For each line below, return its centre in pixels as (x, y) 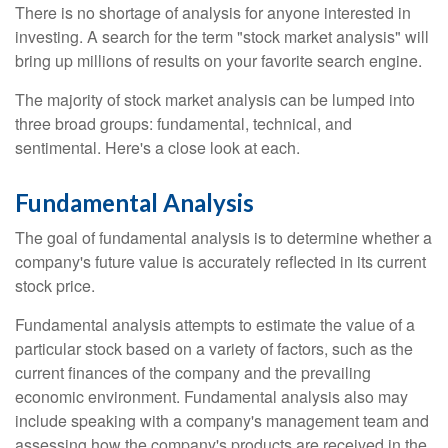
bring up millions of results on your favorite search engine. (218, 61)
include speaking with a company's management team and (222, 421)
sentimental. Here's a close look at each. (157, 148)
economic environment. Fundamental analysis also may (211, 397)
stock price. (55, 286)
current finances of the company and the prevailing (193, 373)
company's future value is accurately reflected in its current (220, 262)
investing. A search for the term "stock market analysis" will (222, 37)
